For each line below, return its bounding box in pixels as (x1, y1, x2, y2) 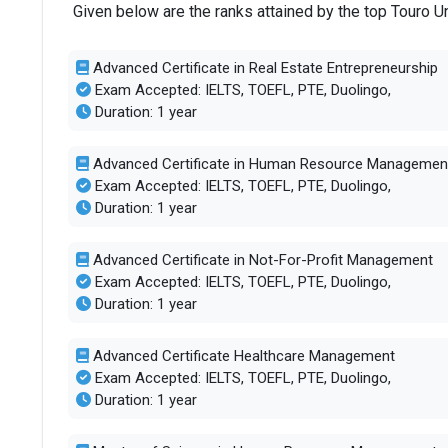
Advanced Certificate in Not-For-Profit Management (88, 251, 433, 269)
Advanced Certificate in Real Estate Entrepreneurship (88, 59, 438, 77)
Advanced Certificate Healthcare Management (88, 347, 395, 365)
